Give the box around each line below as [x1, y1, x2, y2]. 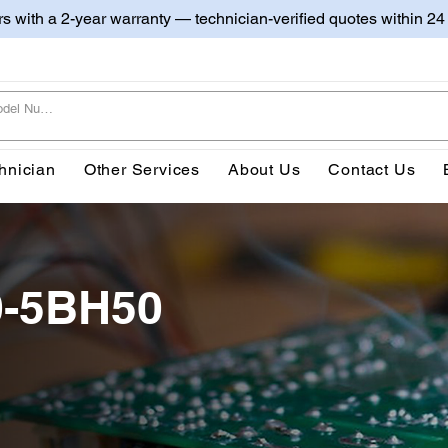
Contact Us [328, 159, 416, 179]
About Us [228, 159, 301, 179]
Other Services [83, 159, 201, 179]
